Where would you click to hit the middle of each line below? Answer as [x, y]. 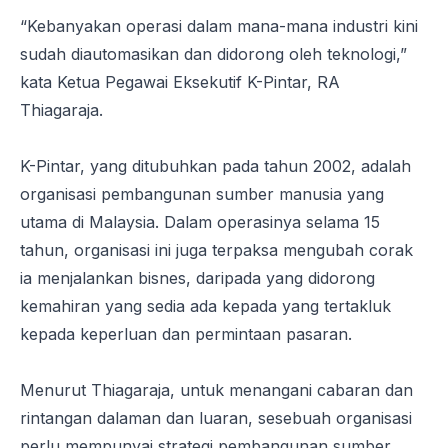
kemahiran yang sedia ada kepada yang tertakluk [205, 305]
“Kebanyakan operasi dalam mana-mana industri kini [219, 25]
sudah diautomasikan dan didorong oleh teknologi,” [213, 53]
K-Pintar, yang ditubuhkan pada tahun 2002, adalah [215, 165]
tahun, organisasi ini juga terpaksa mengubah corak [216, 249]
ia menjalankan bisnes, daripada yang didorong [197, 277]
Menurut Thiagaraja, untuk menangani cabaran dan [216, 389]
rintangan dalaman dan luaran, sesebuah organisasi [216, 417]
